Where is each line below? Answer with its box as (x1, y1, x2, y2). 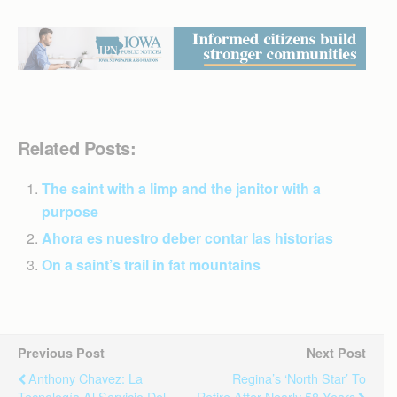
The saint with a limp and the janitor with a (42, 177, 322, 198)
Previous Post (18, 343, 105, 362)
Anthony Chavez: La (28, 368, 143, 387)
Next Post (307, 343, 366, 362)
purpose (42, 200, 99, 222)
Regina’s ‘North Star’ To (232, 368, 366, 387)
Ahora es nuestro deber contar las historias (42, 227, 334, 248)
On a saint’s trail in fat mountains (42, 253, 261, 275)
